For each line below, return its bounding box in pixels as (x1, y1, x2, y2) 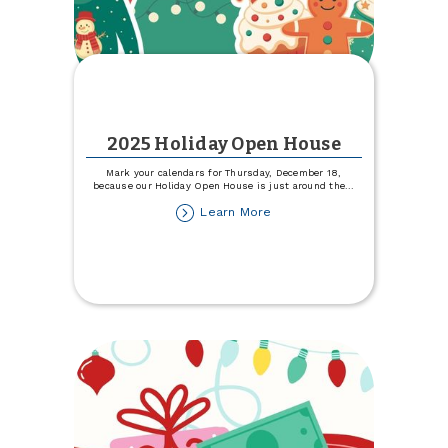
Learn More (200, 205, 272, 220)
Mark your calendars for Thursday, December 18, (106, 166, 342, 178)
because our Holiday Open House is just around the (93, 179, 346, 191)
